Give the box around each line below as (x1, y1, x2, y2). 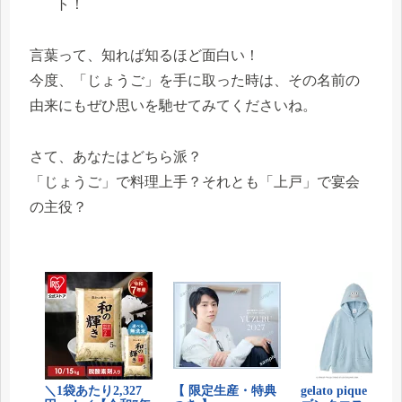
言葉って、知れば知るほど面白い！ (30, 47, 259, 63)
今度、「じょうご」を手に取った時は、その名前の (30, 72, 360, 88)
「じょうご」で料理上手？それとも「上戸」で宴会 (30, 173, 360, 189)
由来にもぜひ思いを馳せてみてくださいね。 (30, 97, 317, 113)
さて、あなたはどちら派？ (30, 148, 202, 164)
